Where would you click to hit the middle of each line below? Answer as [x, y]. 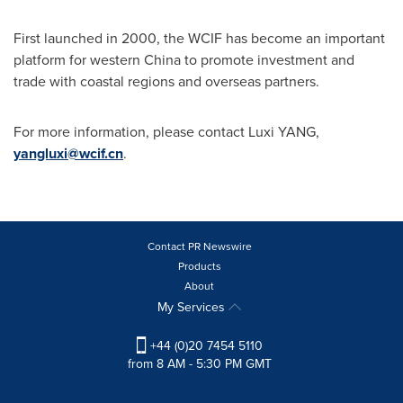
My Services [193, 307]
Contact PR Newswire [199, 246]
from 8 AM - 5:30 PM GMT [199, 364]
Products [199, 266]
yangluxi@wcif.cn [68, 153]
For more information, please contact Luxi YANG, [166, 132]
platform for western [79, 60]
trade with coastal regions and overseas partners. [166, 81]
